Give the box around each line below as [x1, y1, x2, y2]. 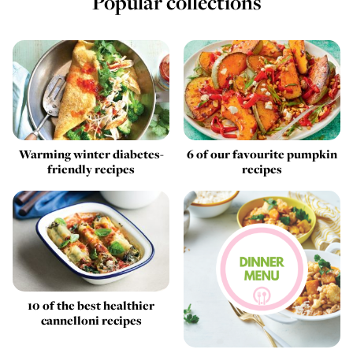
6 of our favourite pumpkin [186, 145, 337, 162]
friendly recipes [47, 160, 136, 177]
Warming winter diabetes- [18, 145, 164, 162]
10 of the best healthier [28, 296, 155, 314]
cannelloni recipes [40, 311, 142, 329]
